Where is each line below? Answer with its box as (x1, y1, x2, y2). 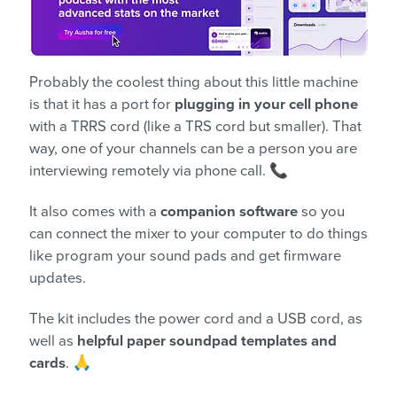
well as (29, 332, 77, 351)
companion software (160, 203, 298, 222)
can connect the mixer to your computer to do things (29, 225, 368, 244)
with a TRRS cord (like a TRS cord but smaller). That (29, 118, 362, 136)
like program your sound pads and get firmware (29, 247, 341, 266)
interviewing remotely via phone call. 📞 (29, 162, 288, 181)
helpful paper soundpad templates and (77, 332, 337, 351)
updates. (29, 269, 86, 288)
